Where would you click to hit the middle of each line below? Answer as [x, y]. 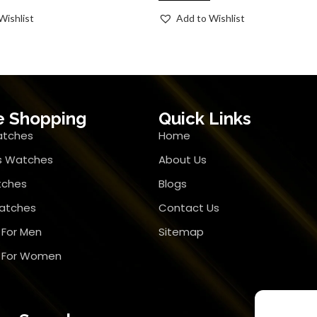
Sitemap [181, 232]
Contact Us [189, 208]
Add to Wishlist [211, 18]
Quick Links [204, 119]
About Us [182, 160]
